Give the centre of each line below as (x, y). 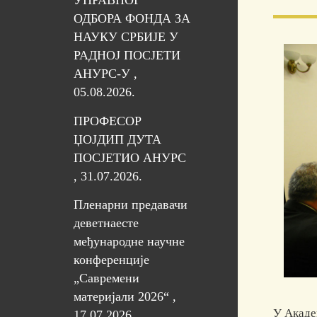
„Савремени (106, 278)
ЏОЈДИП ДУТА (117, 139)
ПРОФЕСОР (107, 121)
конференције (111, 260)
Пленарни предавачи (130, 205)
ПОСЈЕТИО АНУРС (129, 157)
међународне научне (129, 242)
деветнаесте (106, 223)
